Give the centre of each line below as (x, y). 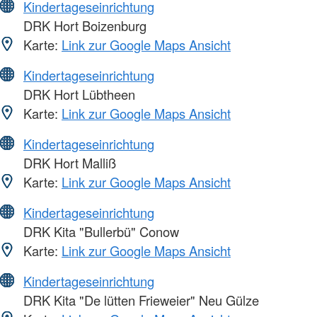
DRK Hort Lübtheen (77, 94)
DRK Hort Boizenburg (83, 26)
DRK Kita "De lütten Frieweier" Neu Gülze (139, 300)
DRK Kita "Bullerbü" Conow (99, 232)
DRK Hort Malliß (68, 163)
